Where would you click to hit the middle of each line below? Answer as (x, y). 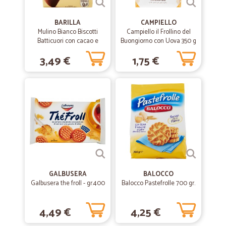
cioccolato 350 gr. (68, 50)
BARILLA (68, 23)
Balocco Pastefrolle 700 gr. (158, 183)
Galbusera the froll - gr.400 (68, 183)
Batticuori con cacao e (68, 41)
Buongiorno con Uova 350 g (158, 41)
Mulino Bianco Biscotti (68, 32)
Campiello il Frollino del (158, 32)
